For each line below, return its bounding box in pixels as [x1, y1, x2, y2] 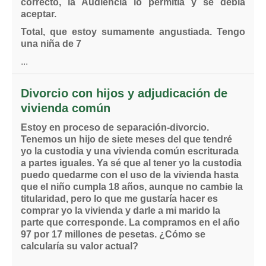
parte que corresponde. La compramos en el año [21, 217, 240, 227]
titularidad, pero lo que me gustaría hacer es [21, 194, 218, 204]
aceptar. [21, 9, 56, 19]
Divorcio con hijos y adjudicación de [21, 87, 227, 100]
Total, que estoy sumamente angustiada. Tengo [21, 27, 245, 37]
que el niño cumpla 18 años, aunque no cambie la [21, 182, 243, 192]
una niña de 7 [21, 39, 81, 49]
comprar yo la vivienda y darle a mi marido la [21, 205, 220, 216]
